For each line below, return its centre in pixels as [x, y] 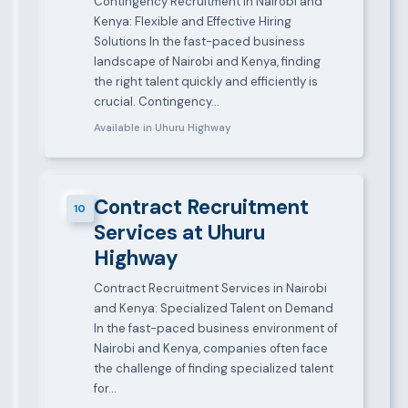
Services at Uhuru [179, 233]
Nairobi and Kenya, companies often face [210, 349]
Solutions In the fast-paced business [199, 41]
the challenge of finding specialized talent [213, 369]
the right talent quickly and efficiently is [205, 81]
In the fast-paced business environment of [215, 329]
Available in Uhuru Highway [162, 128]
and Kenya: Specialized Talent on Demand [213, 309]
